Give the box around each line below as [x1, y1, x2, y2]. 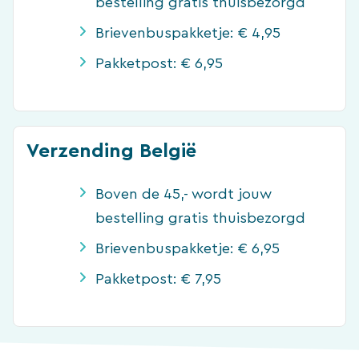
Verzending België [26, 140, 196, 161]
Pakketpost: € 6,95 [95, 55, 223, 71]
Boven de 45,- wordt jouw [95, 186, 272, 201]
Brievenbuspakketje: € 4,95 [95, 25, 280, 40]
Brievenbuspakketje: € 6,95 [95, 240, 280, 256]
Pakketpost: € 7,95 [95, 271, 221, 286]
